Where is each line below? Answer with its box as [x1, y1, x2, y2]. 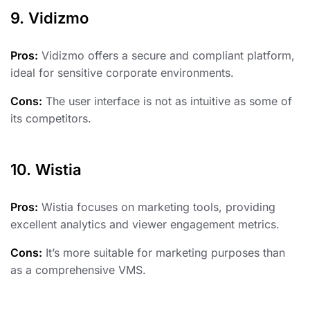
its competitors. [10, 111, 91, 126]
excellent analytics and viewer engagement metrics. [10, 217, 280, 232]
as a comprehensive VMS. [10, 263, 146, 277]
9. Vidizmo [10, 9, 89, 28]
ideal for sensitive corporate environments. [10, 66, 234, 80]
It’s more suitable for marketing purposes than [42, 246, 285, 260]
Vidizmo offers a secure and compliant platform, [38, 48, 295, 63]
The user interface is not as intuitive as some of [42, 94, 292, 109]
